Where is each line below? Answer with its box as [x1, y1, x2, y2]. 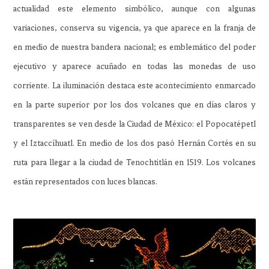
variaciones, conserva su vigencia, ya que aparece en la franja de [13, 22, 256, 33]
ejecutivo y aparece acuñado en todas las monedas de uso [13, 61, 256, 71]
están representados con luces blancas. [13, 176, 158, 187]
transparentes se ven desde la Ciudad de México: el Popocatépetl [13, 118, 256, 129]
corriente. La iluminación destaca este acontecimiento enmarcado [13, 80, 256, 91]
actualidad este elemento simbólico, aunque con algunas [13, 3, 256, 14]
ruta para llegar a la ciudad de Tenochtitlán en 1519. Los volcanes [13, 157, 256, 168]
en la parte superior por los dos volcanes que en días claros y [13, 99, 256, 110]
